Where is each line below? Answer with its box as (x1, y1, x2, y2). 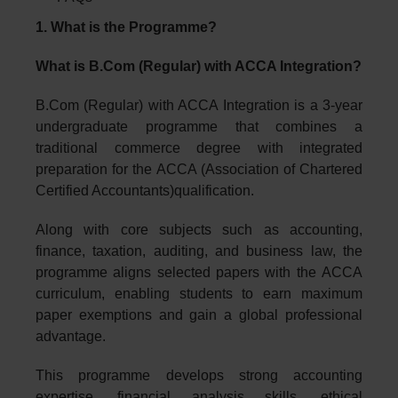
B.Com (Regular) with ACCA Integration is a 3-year (36, 97, 362, 113)
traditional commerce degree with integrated (36, 139, 362, 155)
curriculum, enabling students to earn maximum (36, 285, 362, 301)
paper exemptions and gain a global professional (36, 306, 362, 322)
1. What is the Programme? (36, 19, 217, 35)
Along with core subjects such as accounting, (36, 221, 362, 237)
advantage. (36, 328, 106, 344)
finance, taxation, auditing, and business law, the (36, 243, 362, 259)
